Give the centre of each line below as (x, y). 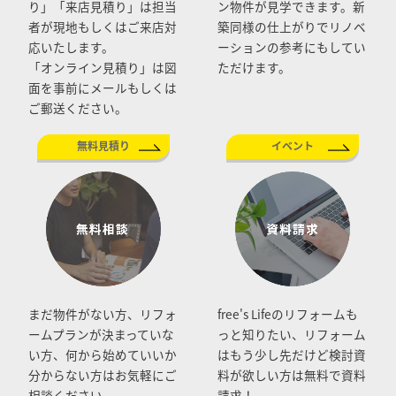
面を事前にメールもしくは (102, 87)
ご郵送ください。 (77, 107)
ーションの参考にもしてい (291, 46)
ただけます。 (254, 67)
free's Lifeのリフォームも (287, 313)
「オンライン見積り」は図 (102, 67)
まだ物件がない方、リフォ (102, 313)
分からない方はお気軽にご (102, 374)
